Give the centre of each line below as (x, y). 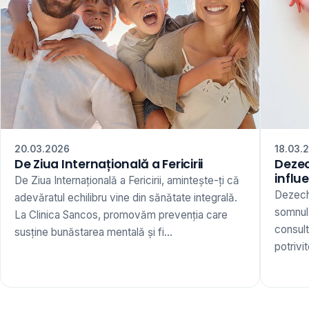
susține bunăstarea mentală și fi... (93, 232)
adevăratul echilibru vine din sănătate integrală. (126, 197)
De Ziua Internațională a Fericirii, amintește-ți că (127, 180)
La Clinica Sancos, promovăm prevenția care (121, 215)
